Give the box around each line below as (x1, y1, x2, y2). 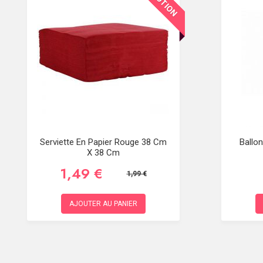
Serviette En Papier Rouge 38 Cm (39, 137, 167, 147)
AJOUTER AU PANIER (69, 200, 137, 208)
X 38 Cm (86, 147, 120, 158)
